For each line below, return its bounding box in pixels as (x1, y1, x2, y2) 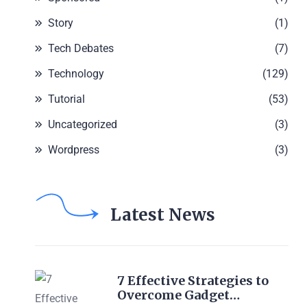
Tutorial (48, 92, 85, 106)
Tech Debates (48, 41, 114, 55)
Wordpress (48, 143, 99, 156)
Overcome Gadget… (117, 286, 240, 303)
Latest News (110, 204, 215, 225)
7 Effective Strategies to (117, 272, 269, 288)
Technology (48, 66, 104, 80)
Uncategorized (48, 117, 117, 131)
